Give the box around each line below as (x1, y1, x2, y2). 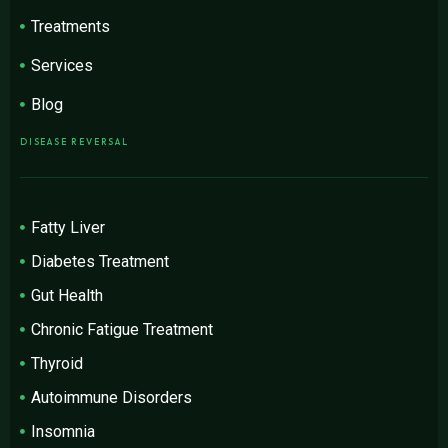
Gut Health (31, 285, 104, 305)
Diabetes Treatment (31, 251, 170, 271)
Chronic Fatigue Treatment (31, 319, 214, 339)
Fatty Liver (31, 217, 106, 237)
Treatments (31, 16, 111, 36)
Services (31, 55, 94, 75)
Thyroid (31, 353, 84, 373)
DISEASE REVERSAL (20, 135, 129, 147)
